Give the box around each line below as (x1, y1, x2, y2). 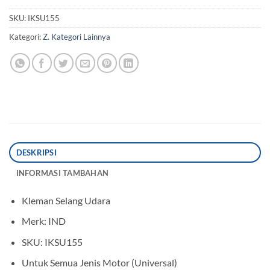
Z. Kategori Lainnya (43, 31, 110, 42)
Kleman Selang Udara (21, 194, 110, 206)
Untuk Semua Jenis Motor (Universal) (21, 257, 177, 269)
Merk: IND (21, 215, 66, 227)
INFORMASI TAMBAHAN (16, 168, 109, 178)
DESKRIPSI (16, 147, 57, 157)
